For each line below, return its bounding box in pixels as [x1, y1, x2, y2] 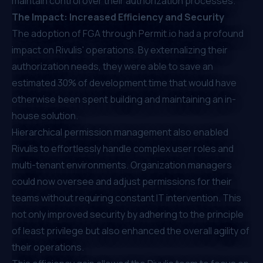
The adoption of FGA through [12, 26, 139, 40]
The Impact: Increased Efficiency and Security [12, 10, 224, 23]
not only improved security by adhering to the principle [12, 207, 244, 221]
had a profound [177, 26, 244, 40]
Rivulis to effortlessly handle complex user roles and [12, 141, 234, 155]
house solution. [12, 109, 78, 122]
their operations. [12, 240, 84, 254]
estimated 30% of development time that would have [12, 76, 237, 89]
